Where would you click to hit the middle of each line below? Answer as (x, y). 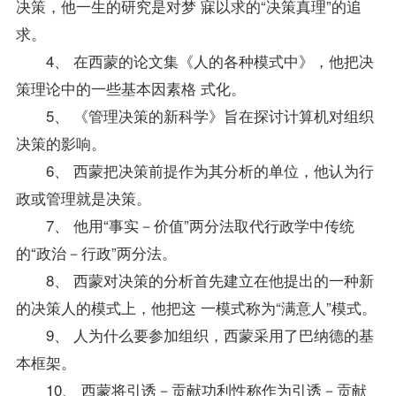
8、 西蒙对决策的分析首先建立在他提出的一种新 (194, 279)
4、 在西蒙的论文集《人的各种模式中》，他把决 (194, 60)
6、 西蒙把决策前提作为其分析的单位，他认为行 (194, 170)
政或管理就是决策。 (83, 197)
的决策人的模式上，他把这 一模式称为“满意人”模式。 (196, 307)
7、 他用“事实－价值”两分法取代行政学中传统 (185, 225)
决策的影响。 (61, 142)
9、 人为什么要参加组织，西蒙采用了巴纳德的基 (194, 334)
